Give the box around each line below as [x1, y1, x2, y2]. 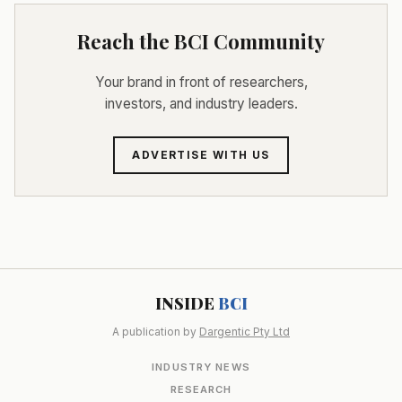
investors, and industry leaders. [104, 94, 298, 112]
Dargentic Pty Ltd [199, 324, 290, 338]
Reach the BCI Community [77, 27, 325, 55]
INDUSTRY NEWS [152, 360, 250, 373]
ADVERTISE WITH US [132, 148, 270, 162]
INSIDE [154, 292, 218, 313]
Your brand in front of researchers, [94, 73, 308, 91]
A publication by [112, 324, 199, 338]
